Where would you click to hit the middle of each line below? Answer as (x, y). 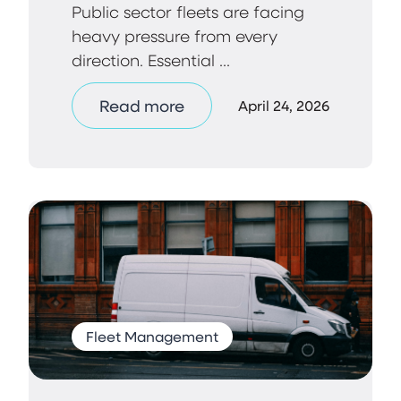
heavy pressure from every (175, 35)
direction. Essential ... (151, 59)
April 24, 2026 (284, 105)
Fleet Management (152, 336)
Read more (142, 105)
